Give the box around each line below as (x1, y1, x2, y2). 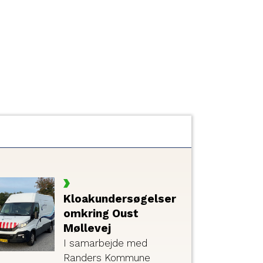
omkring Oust (63, 206, 139, 220)
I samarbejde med (63, 237, 147, 249)
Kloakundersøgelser (63, 191, 176, 205)
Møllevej (63, 221, 111, 235)
